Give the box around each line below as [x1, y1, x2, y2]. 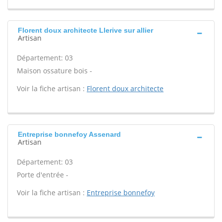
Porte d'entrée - [17, 170, 68, 179]
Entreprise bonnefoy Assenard [18, 130, 121, 138]
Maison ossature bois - [17, 66, 92, 75]
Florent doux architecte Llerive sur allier [18, 26, 153, 34]
